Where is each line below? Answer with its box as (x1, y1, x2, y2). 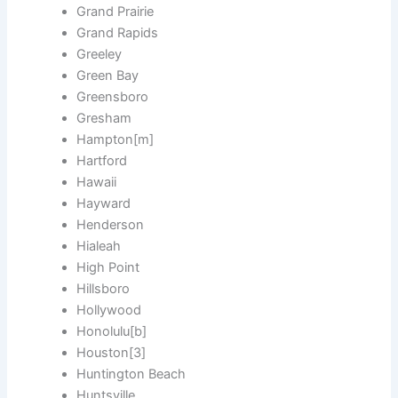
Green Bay (76, 68, 139, 84)
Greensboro (76, 89, 149, 106)
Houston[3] (76, 345, 147, 362)
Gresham (76, 110, 132, 127)
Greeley (76, 46, 123, 63)
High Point (76, 259, 140, 276)
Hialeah (76, 238, 122, 255)
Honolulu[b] (76, 323, 147, 340)
